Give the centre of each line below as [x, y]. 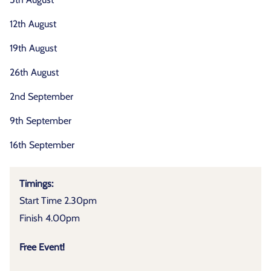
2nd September [41, 96]
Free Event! [42, 247]
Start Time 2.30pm [58, 201]
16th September [42, 145]
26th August [34, 72]
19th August [33, 48]
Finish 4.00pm [50, 218]
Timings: [36, 184]
